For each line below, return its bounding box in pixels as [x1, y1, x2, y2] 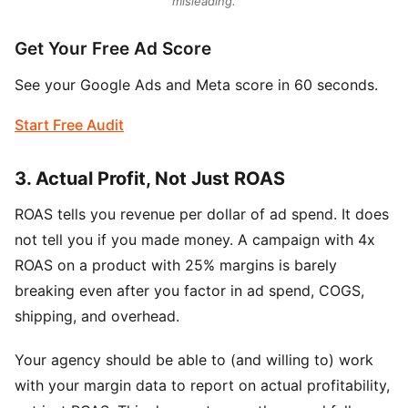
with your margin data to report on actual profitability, [15, 375, 390, 394]
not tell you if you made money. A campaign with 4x [15, 229, 375, 249]
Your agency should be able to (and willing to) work [15, 350, 373, 369]
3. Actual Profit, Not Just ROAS [15, 167, 285, 189]
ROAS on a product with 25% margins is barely [15, 255, 337, 274]
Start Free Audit [15, 115, 124, 134]
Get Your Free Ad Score [15, 37, 211, 59]
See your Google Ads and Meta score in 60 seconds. [15, 75, 378, 94]
